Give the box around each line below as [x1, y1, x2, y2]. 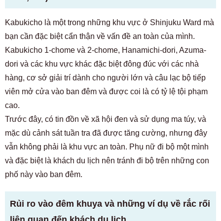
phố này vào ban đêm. [5, 170, 82, 179]
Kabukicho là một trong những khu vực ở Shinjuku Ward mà [5, 18, 214, 27]
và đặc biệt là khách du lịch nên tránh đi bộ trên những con [5, 156, 209, 165]
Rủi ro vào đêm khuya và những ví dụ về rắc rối [10, 198, 210, 209]
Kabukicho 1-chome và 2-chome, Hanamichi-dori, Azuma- [5, 45, 206, 54]
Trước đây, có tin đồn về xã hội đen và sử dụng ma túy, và [5, 114, 206, 123]
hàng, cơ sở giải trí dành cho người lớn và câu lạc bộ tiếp [5, 73, 206, 82]
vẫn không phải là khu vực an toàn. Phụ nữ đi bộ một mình [5, 142, 209, 151]
